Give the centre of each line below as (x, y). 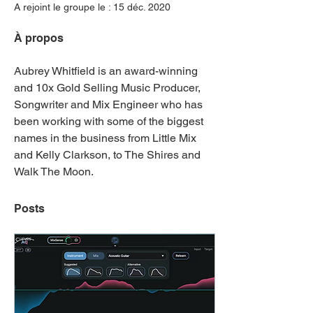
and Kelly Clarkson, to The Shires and (109, 155)
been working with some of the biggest (110, 121)
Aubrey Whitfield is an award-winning (107, 71)
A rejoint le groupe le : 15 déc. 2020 (92, 7)
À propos (39, 38)
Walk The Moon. (54, 172)
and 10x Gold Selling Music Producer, (109, 88)
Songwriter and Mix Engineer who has (110, 104)
